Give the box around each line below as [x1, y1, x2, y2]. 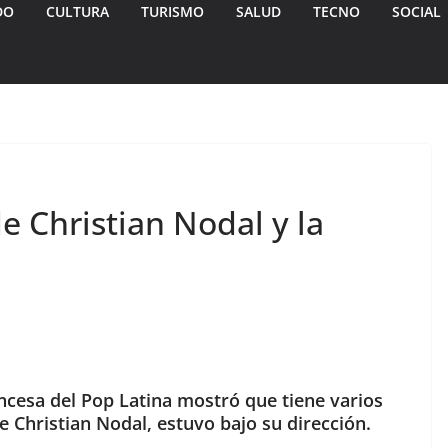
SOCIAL [392, 2, 441, 22]
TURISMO [141, 2, 204, 22]
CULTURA [46, 2, 109, 22]
